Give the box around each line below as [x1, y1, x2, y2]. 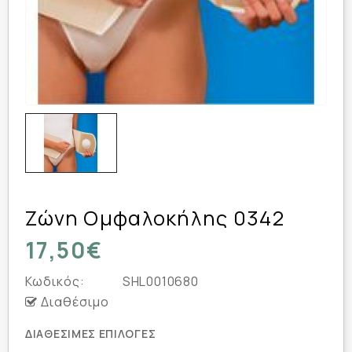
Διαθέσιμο [37, 292, 109, 310]
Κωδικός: [25, 272, 85, 290]
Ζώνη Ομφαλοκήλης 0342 [25, 203, 284, 232]
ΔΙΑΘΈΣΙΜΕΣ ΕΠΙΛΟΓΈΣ [25, 325, 156, 341]
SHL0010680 [119, 272, 199, 290]
